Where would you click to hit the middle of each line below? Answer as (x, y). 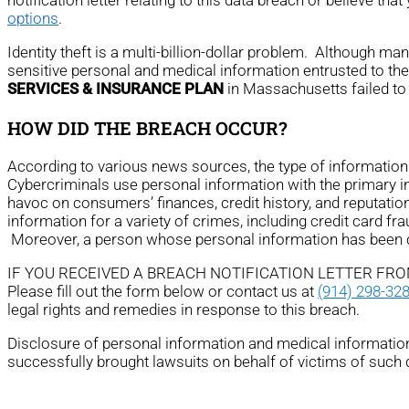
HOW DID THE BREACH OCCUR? (147, 127)
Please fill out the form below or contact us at (163, 292)
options (33, 18)
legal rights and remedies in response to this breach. (184, 310)
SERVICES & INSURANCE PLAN (115, 88)
